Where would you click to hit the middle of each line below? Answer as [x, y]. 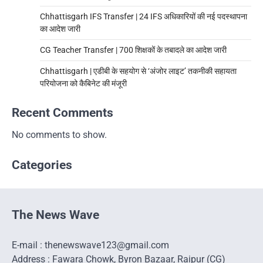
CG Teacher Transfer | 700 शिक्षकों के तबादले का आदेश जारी [133, 50]
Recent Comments [63, 113]
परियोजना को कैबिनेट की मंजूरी [83, 84]
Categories [42, 165]
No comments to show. [59, 135]
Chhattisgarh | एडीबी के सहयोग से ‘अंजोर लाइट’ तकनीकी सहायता [138, 71]
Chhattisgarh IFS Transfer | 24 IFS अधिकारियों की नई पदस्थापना [144, 17]
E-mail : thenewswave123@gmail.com [90, 245]
